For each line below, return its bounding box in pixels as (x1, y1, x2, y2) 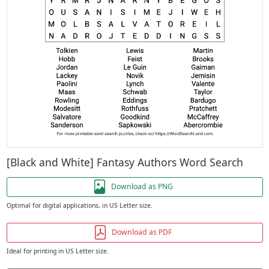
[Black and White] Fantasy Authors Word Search (6, 154, 243, 169)
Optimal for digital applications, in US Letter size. (6, 201, 153, 210)
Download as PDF (112, 227, 172, 238)
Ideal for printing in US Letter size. (6, 246, 109, 255)
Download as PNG (110, 181, 173, 192)
